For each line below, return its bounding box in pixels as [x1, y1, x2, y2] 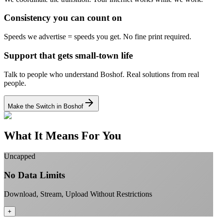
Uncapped [4, 152, 35, 161]
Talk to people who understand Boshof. [4, 70, 124, 78]
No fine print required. [123, 32, 191, 41]
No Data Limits [4, 170, 65, 181]
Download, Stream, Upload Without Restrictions [4, 189, 152, 198]
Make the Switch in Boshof [8, 102, 83, 110]
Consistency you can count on [4, 13, 122, 23]
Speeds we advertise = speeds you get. [4, 32, 121, 41]
